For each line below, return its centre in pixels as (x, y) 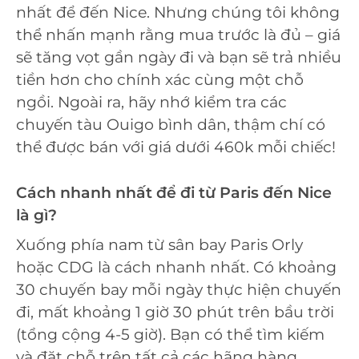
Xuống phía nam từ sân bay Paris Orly (159, 245)
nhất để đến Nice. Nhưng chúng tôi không (178, 13)
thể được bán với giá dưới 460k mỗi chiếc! (176, 147)
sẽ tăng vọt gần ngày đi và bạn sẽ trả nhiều (179, 58)
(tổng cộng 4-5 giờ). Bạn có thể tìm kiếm (170, 335)
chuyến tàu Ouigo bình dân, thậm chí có (171, 125)
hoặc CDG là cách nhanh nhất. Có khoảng (176, 268)
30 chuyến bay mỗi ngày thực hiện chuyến (179, 290)
